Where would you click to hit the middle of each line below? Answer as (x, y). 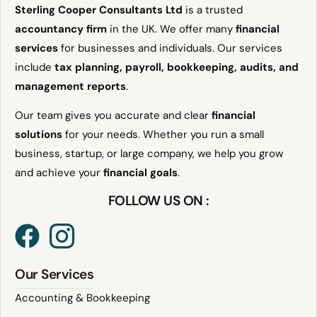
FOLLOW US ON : (158, 201)
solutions (39, 135)
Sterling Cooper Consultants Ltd (99, 10)
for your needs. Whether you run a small (163, 135)
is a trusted (213, 10)
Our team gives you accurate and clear (113, 116)
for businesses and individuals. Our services (170, 48)
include (35, 67)
